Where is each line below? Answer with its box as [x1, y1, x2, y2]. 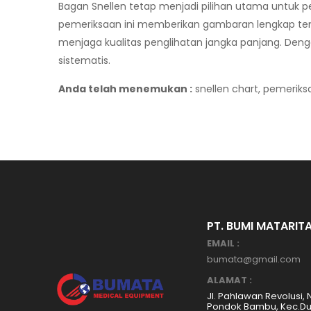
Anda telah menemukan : [58, 82, 192, 96]
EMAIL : [207, 237, 239, 250]
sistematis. [58, 53, 110, 67]
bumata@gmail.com [207, 253, 301, 266]
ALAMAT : [207, 274, 252, 287]
